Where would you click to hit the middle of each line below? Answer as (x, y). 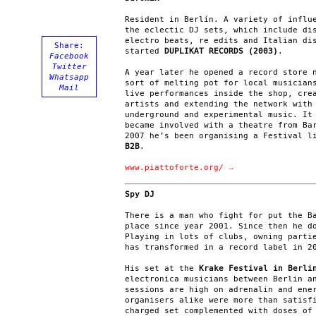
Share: (69, 45)
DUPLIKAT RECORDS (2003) (221, 51)
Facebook (69, 56)
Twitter (69, 67)
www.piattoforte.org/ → (179, 168)
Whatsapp (69, 77)
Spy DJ (140, 194)
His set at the (162, 268)
